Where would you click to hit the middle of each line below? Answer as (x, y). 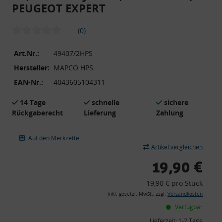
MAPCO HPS (73, 67)
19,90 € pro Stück (174, 183)
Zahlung (169, 112)
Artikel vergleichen (177, 147)
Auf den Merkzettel (55, 138)
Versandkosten (185, 194)
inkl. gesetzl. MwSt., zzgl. (138, 194)
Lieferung (100, 112)
